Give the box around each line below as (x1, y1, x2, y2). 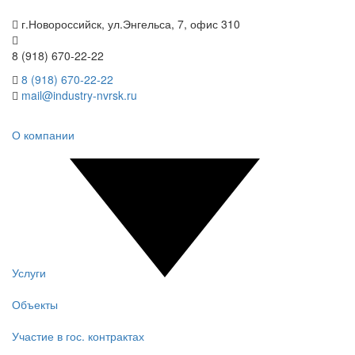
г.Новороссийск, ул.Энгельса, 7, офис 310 (18, 16, 240, 32)
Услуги (12, 265, 46, 281)
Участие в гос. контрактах (12, 328, 144, 344)
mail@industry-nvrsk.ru (21, 87, 137, 103)
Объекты (12, 296, 58, 312)
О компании (12, 127, 74, 143)
